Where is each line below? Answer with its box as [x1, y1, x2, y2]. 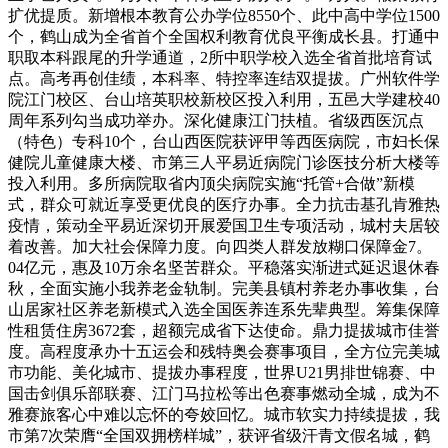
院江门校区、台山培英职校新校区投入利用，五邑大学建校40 [8, 90, 440, 108]
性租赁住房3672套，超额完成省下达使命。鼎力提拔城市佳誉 [8, 321, 440, 339]
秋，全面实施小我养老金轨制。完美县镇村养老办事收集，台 [8, 279, 440, 297]
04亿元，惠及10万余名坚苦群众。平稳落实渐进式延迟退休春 [8, 258, 440, 276]
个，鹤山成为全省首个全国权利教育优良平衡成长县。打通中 [8, 27, 440, 45]
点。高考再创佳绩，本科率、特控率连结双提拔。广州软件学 [8, 69, 440, 87]
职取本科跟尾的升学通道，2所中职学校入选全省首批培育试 [8, 48, 432, 66]
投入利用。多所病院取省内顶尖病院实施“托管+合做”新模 [8, 174, 415, 192]
